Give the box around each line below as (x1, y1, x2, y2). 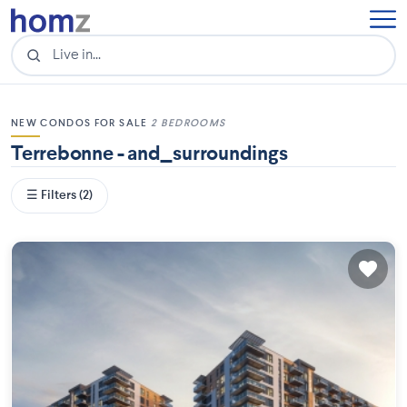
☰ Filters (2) (26, 189, 93, 202)
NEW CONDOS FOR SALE (11, 118, 151, 129)
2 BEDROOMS (150, 118, 226, 129)
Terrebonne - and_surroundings (11, 144, 288, 164)
